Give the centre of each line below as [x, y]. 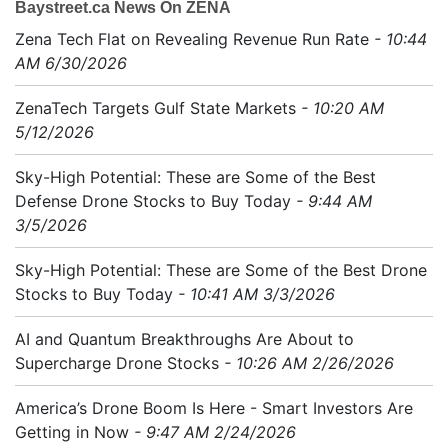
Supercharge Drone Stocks [117, 363]
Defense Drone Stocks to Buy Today [153, 201]
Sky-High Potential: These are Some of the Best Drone [221, 270]
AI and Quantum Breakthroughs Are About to [184, 339]
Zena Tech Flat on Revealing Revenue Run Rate [194, 39]
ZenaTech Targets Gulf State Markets [158, 108]
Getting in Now [72, 432]
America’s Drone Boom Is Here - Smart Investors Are [214, 408]
